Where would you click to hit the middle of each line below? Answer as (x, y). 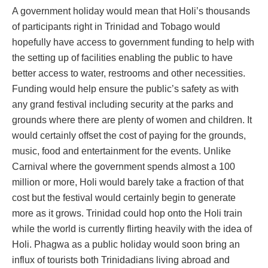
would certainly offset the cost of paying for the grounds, (129, 136)
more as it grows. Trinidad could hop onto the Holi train (127, 214)
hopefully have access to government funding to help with (133, 42)
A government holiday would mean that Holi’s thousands (131, 11)
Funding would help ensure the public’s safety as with (125, 89)
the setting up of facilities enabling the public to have (122, 58)
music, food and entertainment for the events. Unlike (121, 151)
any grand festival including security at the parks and (123, 105)
